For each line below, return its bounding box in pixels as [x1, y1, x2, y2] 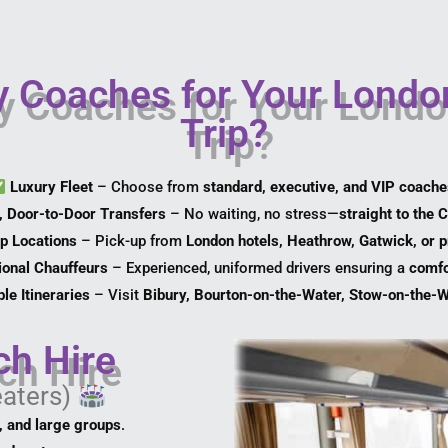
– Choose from [93, 178, 204, 197]
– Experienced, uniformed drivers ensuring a [108, 259, 410, 278]
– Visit [89, 286, 143, 305]
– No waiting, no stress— [165, 205, 339, 224]
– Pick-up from [76, 232, 186, 251]
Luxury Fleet [10, 178, 94, 197]
